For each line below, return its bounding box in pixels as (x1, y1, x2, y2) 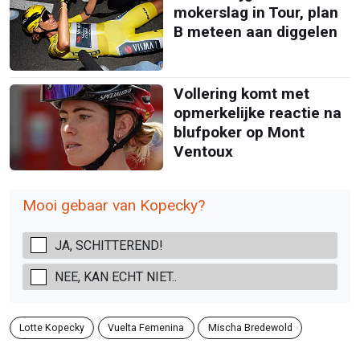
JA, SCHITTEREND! (55, 237, 163, 253)
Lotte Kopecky (19, 321, 85, 334)
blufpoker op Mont (173, 122, 305, 141)
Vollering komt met (173, 84, 309, 103)
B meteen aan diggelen (173, 22, 337, 42)
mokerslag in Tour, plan (173, 3, 338, 22)
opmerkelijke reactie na (173, 103, 342, 122)
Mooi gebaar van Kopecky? (22, 195, 205, 215)
